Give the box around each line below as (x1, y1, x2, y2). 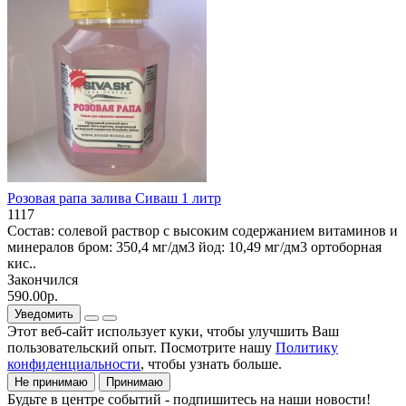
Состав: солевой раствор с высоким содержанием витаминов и (7, 222, 398, 238)
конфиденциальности (7, 355, 140, 372)
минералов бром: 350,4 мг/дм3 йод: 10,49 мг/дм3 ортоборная (7, 238, 382, 255)
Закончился (7, 271, 78, 287)
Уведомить (14, 306, 73, 321)
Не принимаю (14, 374, 88, 389)
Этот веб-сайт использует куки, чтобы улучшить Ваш (7, 323, 339, 339)
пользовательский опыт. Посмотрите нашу (7, 339, 275, 355)
